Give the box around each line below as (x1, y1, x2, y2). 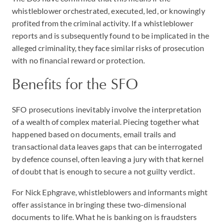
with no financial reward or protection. (12, 55, 145, 65)
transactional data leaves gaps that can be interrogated (12, 142, 202, 151)
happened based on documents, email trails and (12, 129, 176, 139)
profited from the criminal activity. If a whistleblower (12, 18, 193, 28)
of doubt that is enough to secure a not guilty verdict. (12, 166, 196, 176)
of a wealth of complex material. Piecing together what (12, 117, 200, 126)
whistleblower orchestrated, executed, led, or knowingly (12, 6, 205, 15)
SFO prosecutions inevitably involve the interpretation (12, 105, 202, 114)
